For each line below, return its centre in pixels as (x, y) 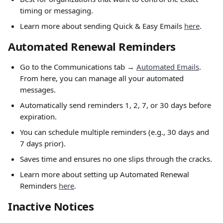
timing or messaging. (56, 10)
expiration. (38, 116)
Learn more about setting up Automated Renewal (106, 174)
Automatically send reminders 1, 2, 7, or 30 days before (116, 105)
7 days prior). (43, 143)
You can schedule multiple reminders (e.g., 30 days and (115, 132)
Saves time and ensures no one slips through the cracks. (116, 159)
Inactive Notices (51, 206)
